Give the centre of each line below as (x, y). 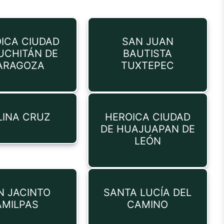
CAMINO (148, 204)
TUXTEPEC (148, 65)
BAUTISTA (148, 53)
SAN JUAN (147, 41)
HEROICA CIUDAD (147, 117)
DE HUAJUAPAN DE (147, 129)
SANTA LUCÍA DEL (148, 192)
